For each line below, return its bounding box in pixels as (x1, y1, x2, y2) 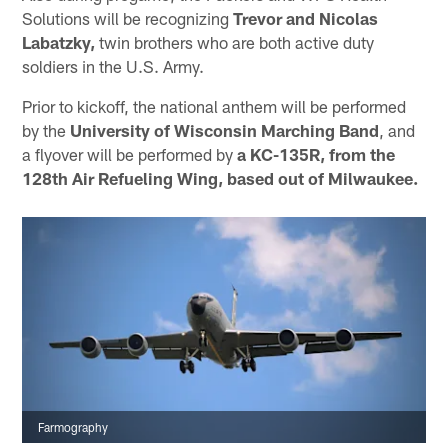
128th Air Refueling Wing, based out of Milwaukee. (22, 168, 419, 189)
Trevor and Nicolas (233, 8, 379, 29)
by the (22, 120, 71, 141)
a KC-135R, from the (237, 144, 396, 165)
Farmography (38, 420, 109, 435)
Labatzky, (22, 32, 96, 53)
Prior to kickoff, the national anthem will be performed (22, 96, 407, 117)
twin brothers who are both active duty (95, 32, 375, 53)
